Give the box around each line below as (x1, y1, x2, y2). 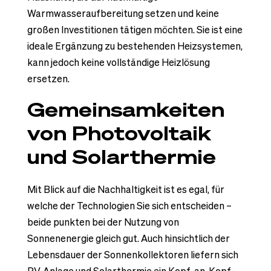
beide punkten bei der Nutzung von (27, 215, 179, 229)
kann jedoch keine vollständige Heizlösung (27, 55, 210, 69)
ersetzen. (27, 71, 70, 85)
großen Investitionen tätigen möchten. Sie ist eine (27, 22, 243, 36)
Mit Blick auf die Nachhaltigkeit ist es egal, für (27, 182, 224, 196)
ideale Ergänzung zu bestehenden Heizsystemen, (27, 39, 243, 53)
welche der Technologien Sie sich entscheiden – (27, 198, 232, 212)
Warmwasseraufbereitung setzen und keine (27, 6, 219, 20)
